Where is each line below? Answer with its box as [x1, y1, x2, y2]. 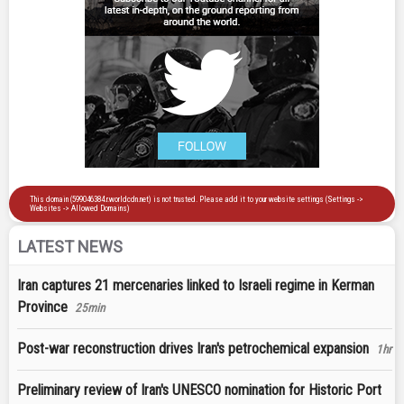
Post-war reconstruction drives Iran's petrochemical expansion [17, 340, 369, 358]
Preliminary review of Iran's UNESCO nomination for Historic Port [17, 381, 381, 399]
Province [17, 298, 68, 317]
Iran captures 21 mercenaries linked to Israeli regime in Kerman [17, 277, 374, 295]
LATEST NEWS [18, 237, 123, 257]
